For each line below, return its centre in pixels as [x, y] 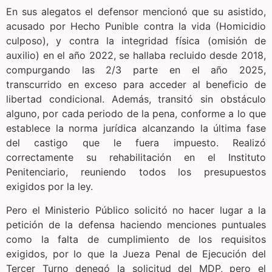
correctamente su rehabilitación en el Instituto [136, 158]
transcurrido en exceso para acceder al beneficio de [136, 85]
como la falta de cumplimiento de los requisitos [136, 239]
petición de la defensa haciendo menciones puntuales [136, 224]
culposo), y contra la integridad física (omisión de [136, 41]
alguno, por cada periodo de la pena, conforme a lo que [136, 114]
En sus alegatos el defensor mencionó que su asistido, [136, 12]
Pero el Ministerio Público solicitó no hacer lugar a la [136, 210]
